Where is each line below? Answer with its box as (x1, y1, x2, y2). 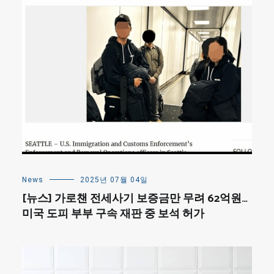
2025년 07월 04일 (80, 176, 148, 185)
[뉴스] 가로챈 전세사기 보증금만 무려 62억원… (22, 190, 248, 209)
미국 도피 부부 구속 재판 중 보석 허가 (22, 205, 204, 224)
